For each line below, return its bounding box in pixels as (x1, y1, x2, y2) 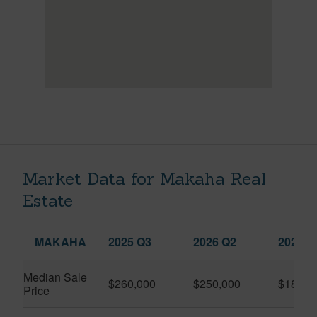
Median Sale (23, 268, 87, 285)
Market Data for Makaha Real (23, 167, 266, 190)
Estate (23, 189, 73, 212)
